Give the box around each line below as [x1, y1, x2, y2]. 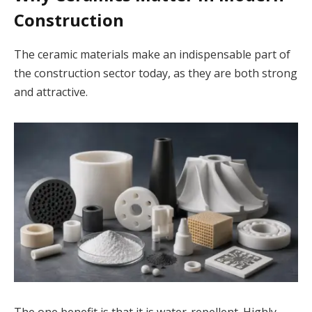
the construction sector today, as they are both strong [14, 65, 297, 81]
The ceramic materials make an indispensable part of [14, 46, 290, 62]
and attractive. [14, 84, 88, 100]
